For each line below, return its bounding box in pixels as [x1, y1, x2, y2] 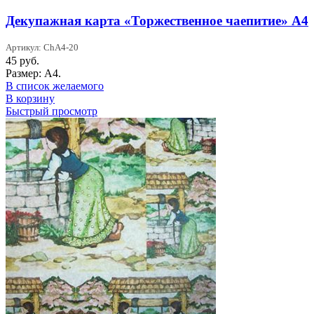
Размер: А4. [6, 67, 61, 79]
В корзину [6, 92, 55, 104]
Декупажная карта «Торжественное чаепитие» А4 [6, 13, 308, 29]
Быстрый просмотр [6, 104, 97, 117]
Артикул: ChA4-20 [6, 41, 78, 53]
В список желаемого [6, 79, 104, 92]
